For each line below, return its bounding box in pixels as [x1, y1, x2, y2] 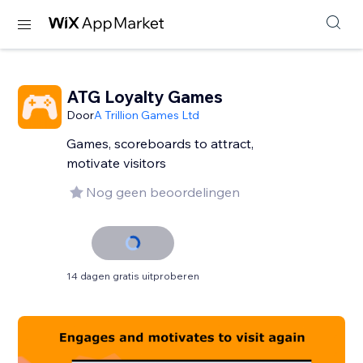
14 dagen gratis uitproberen [66, 270, 200, 282]
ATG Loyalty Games [66, 86, 224, 107]
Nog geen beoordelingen [86, 184, 241, 200]
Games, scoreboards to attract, [66, 135, 254, 152]
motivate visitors [66, 155, 167, 171]
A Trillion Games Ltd [94, 108, 200, 122]
